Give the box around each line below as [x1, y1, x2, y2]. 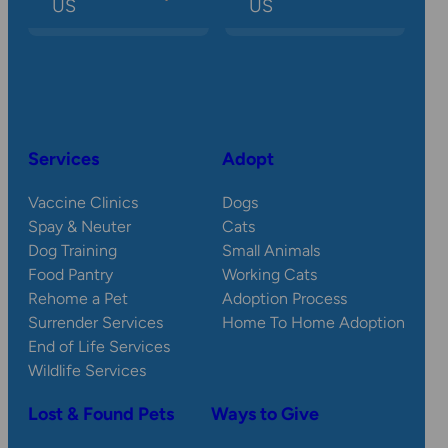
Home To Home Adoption [222, 313, 405, 333]
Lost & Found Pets [28, 403, 174, 426]
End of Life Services [28, 337, 170, 357]
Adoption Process [222, 289, 347, 309]
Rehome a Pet [28, 289, 128, 309]
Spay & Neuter [28, 217, 131, 237]
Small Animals [222, 241, 320, 261]
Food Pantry [28, 265, 113, 285]
